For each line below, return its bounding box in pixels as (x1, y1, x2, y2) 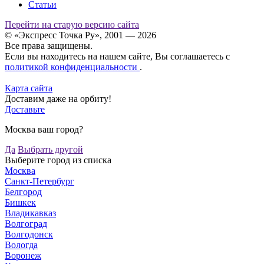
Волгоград (5, 219, 47, 229)
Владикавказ (5, 208, 56, 219)
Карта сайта (5, 83, 52, 94)
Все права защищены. (5, 41, 93, 51)
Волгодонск (5, 229, 53, 240)
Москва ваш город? (5, 124, 83, 135)
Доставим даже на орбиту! (5, 94, 111, 104)
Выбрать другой (18, 144, 83, 155)
